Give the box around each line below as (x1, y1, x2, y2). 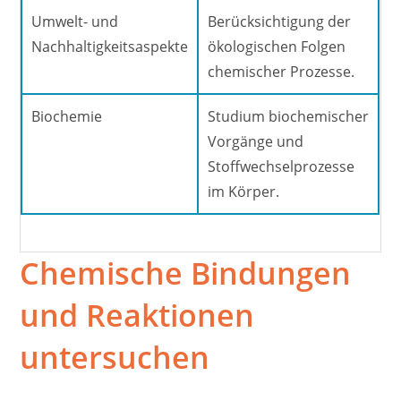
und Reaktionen (20, 294, 255, 337)
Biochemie (31, 106, 103, 126)
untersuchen (20, 337, 210, 379)
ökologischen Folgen (208, 36, 346, 56)
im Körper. (208, 181, 280, 201)
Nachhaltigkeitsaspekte (31, 36, 189, 56)
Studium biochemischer (208, 106, 370, 126)
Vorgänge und (208, 131, 304, 151)
